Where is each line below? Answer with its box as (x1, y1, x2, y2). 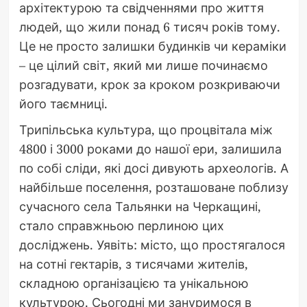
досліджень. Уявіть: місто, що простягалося (19, 236, 285, 253)
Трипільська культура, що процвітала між (19, 121, 273, 138)
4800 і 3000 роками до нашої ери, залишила (19, 140, 282, 157)
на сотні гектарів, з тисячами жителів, (19, 255, 248, 272)
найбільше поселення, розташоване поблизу (19, 178, 288, 195)
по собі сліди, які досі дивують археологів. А (19, 159, 288, 176)
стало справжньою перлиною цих (19, 217, 224, 234)
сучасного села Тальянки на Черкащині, (19, 197, 261, 214)
